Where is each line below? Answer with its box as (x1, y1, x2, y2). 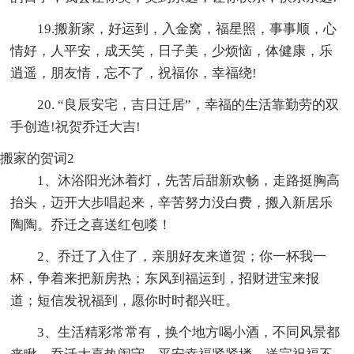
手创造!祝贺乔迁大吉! (10, 119, 141, 134)
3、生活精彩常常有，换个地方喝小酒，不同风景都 (37, 324, 341, 340)
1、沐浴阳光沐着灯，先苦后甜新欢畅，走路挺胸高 (37, 172, 341, 188)
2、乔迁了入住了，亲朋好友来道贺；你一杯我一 (37, 248, 327, 264)
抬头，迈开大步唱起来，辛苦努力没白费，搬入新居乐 (10, 194, 333, 210)
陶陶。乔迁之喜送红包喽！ (10, 217, 172, 232)
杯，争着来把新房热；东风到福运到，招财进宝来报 (10, 270, 320, 286)
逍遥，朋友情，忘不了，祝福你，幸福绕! (10, 65, 258, 81)
